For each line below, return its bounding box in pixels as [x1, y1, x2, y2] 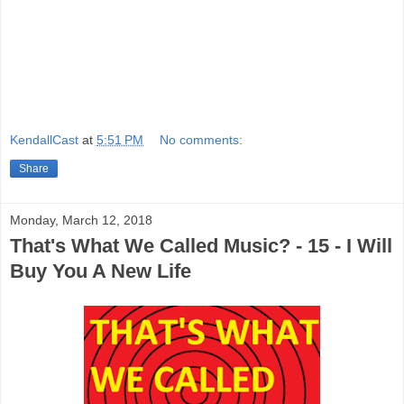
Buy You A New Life [10, 260, 191, 283]
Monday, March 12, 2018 [10, 213, 152, 228]
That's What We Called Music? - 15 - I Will [10, 234, 392, 258]
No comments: [160, 133, 243, 148]
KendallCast [10, 133, 78, 148]
